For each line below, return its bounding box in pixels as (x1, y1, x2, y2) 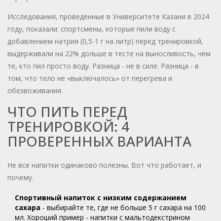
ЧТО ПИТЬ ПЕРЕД (7, 102, 127, 121)
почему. (7, 173, 34, 183)
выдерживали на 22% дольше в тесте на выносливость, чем (7, 49, 211, 59)
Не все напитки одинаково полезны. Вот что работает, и (7, 160, 201, 170)
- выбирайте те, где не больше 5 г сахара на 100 (40, 203, 206, 213)
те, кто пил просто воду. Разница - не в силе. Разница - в (7, 61, 199, 71)
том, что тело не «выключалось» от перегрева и (7, 74, 172, 83)
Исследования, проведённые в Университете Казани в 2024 (7, 12, 209, 22)
